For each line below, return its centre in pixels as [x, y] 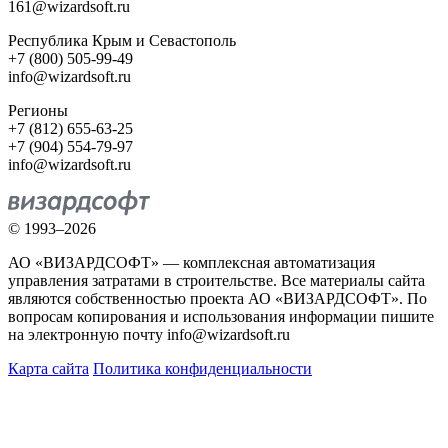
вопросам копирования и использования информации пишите [221, 317]
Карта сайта [48, 369]
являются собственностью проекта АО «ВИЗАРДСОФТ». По [217, 299]
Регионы [38, 111]
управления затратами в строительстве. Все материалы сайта [216, 281]
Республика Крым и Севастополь [122, 41]
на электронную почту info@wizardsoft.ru [149, 335]
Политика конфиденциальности [202, 369]
